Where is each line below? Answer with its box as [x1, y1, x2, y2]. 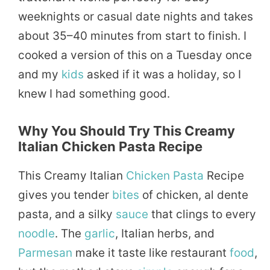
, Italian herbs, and [115, 226, 215, 240]
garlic [84, 226, 115, 240]
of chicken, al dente [139, 187, 248, 202]
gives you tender [18, 187, 112, 202]
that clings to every [148, 207, 256, 221]
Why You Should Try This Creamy [18, 122, 235, 139]
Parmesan [18, 245, 72, 260]
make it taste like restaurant [72, 245, 230, 260]
